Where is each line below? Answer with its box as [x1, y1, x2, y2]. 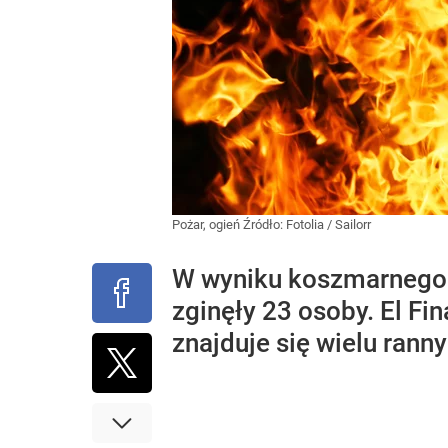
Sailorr [335, 217, 371, 232]
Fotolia [286, 217, 324, 232]
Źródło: [243, 217, 286, 232]
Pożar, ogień [172, 217, 243, 232]
